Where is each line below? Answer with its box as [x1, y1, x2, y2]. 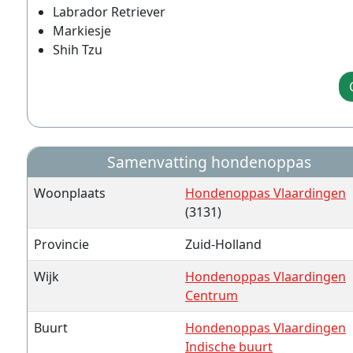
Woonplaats [34, 184, 106, 202]
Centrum [185, 287, 238, 304]
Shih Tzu [53, 41, 102, 58]
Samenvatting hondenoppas [107, 151, 312, 173]
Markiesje [53, 22, 111, 39]
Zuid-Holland [185, 236, 262, 253]
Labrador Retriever [53, 3, 165, 20]
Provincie [34, 236, 89, 253]
